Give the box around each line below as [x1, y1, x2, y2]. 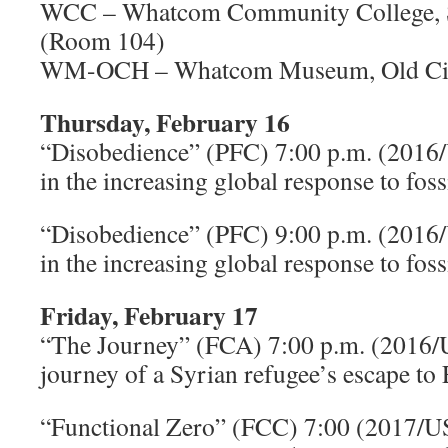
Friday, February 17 [40, 296, 258, 334]
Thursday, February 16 [40, 103, 290, 141]
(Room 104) [40, 23, 165, 57]
